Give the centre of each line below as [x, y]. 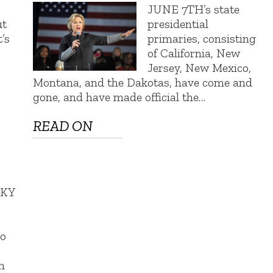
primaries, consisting [202, 38]
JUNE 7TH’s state [194, 9]
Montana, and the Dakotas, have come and [143, 82]
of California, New [194, 53]
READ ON [63, 126]
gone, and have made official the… [119, 97]
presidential [178, 23]
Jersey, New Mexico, [200, 67]
